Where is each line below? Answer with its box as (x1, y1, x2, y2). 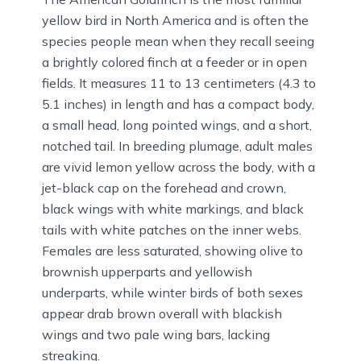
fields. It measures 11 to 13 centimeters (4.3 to (42, 74, 316, 91)
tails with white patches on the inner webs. (42, 221, 301, 238)
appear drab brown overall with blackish (42, 305, 282, 322)
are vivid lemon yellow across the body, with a (42, 158, 315, 175)
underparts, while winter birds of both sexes (42, 284, 303, 301)
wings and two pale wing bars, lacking (42, 326, 270, 342)
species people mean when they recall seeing (42, 32, 314, 49)
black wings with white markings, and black (42, 200, 304, 217)
